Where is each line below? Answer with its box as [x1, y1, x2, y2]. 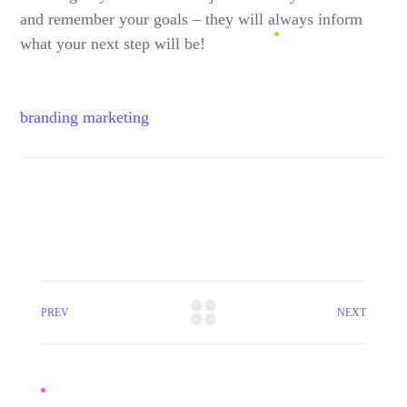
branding [20, 108, 79, 126]
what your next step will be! [20, 35, 206, 53]
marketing [83, 108, 150, 126]
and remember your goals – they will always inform [20, 10, 363, 28]
